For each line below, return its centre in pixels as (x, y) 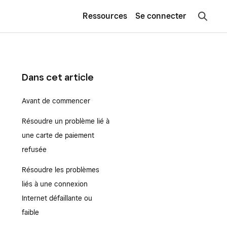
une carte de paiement (58, 135)
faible (30, 212)
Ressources (105, 16)
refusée (34, 149)
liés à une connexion (54, 184)
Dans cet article (58, 77)
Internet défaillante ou (57, 198)
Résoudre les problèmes (60, 170)
